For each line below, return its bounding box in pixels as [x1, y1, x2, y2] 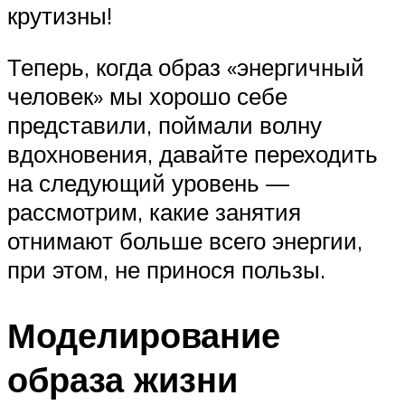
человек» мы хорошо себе [7, 81, 287, 111]
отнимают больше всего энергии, [7, 226, 363, 256]
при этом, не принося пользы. [7, 255, 325, 285]
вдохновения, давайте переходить [7, 139, 378, 169]
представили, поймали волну [7, 110, 322, 140]
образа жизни [7, 357, 238, 402]
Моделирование [7, 313, 280, 358]
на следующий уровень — [7, 168, 289, 198]
